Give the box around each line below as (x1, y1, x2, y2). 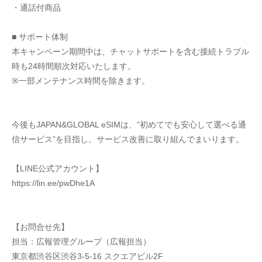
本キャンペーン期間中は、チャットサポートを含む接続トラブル (12, 47, 249, 56)
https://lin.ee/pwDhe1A (12, 178, 95, 188)
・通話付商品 (12, 3, 61, 12)
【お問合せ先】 (12, 222, 69, 232)
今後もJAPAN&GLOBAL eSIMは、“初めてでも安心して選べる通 (12, 120, 246, 129)
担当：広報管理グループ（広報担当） (12, 237, 151, 246)
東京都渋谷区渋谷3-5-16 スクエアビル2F (12, 251, 163, 261)
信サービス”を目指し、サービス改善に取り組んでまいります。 (12, 135, 244, 144)
